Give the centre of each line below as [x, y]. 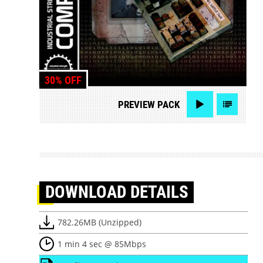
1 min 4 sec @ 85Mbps [102, 244]
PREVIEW [137, 105]
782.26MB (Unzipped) [99, 222]
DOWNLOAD [87, 192]
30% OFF [63, 80]
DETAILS [159, 192]
